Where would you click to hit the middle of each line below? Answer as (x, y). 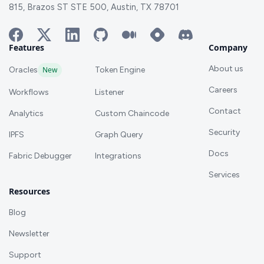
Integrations (118, 156)
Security (224, 132)
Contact (225, 111)
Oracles (23, 70)
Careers (223, 90)
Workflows (29, 92)
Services (224, 174)
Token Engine (120, 70)
